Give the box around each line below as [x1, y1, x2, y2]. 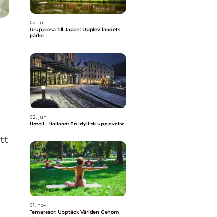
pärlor [30, 32, 44, 39]
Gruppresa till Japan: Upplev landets [30, 26, 120, 32]
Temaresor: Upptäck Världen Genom [30, 209, 119, 215]
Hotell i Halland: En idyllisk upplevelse [30, 121, 124, 127]
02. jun [30, 114, 46, 120]
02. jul [30, 19, 45, 26]
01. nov [30, 202, 46, 208]
